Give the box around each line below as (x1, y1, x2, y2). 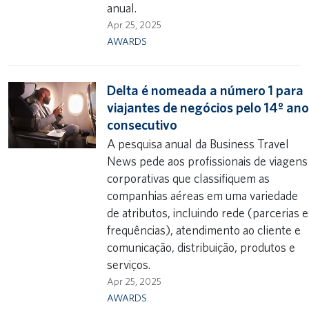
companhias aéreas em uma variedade (107, 188, 299, 203)
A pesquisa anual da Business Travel (107, 137, 290, 151)
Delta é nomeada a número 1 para (107, 82, 304, 99)
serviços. (107, 257, 153, 272)
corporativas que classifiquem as (107, 171, 270, 186)
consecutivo (107, 117, 178, 133)
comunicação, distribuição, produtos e (107, 240, 296, 255)
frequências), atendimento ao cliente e (107, 223, 301, 237)
